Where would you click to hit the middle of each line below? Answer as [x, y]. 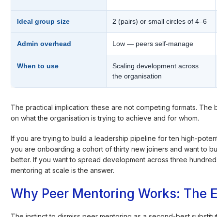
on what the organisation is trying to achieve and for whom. [105, 118]
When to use [38, 66]
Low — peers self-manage [153, 43]
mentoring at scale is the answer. [63, 170]
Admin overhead [44, 43]
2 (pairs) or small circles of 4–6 [160, 21]
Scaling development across [156, 66]
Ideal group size [44, 21]
